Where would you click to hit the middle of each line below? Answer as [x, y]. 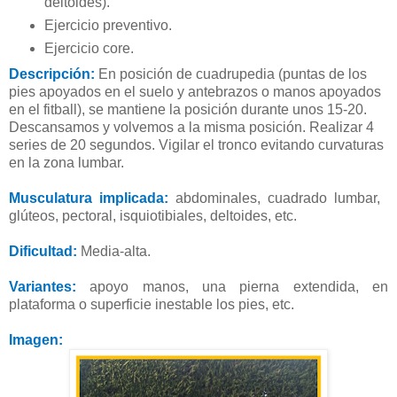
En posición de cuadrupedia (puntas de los [233, 74]
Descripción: [54, 74]
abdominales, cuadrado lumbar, [274, 198]
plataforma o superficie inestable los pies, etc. [152, 304]
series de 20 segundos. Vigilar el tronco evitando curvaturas [196, 144]
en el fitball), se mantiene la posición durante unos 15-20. [188, 109]
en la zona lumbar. [70, 162]
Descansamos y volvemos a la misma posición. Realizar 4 [191, 127]
